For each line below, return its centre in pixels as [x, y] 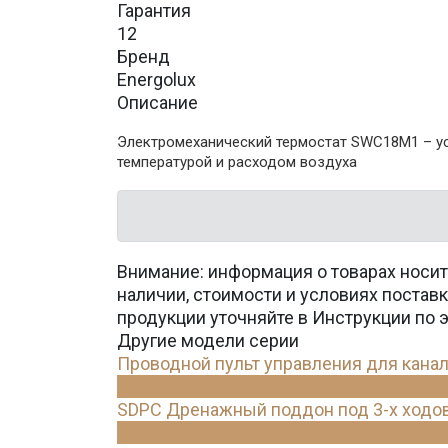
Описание [157, 102]
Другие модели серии [208, 340]
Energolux [156, 79]
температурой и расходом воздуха [237, 162]
